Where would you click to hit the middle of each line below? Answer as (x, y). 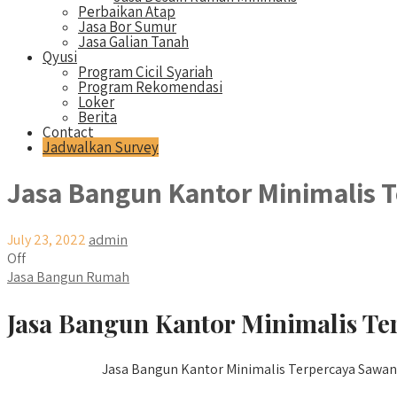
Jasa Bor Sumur (127, 27)
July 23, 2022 (47, 239)
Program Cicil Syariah (145, 72)
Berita (97, 117)
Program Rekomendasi (150, 87)
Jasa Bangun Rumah (68, 276)
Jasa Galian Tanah (133, 42)
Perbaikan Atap (127, 12)
